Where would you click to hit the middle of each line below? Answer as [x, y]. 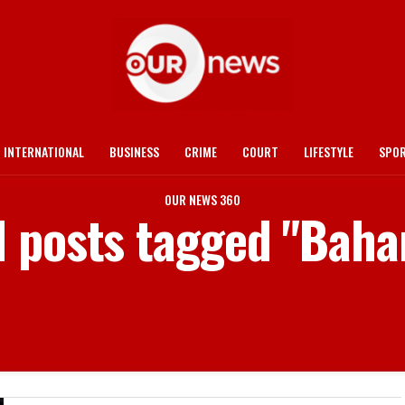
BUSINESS [134, 151]
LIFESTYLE [329, 151]
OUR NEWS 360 [202, 199]
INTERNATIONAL [44, 151]
